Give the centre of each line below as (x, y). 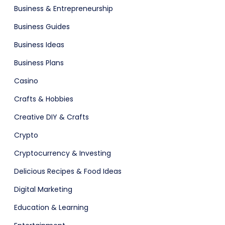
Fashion (131, 136)
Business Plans (39, 63)
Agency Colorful (131, 15)
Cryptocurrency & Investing (63, 153)
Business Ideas (39, 44)
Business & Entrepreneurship (64, 8)
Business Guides (42, 26)
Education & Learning (51, 207)
